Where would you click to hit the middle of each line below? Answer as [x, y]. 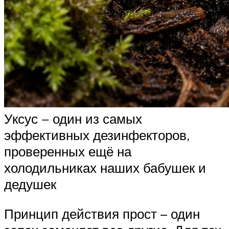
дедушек [30, 184]
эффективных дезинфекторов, [97, 135]
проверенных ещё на [68, 152]
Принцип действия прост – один [102, 213]
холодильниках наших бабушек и [105, 168]
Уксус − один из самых [73, 119]
